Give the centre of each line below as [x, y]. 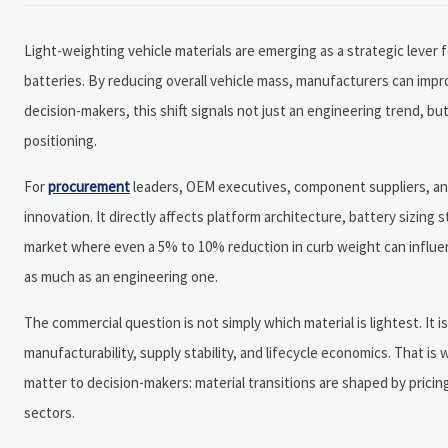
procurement [89, 186]
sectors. [49, 412]
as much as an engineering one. [121, 276]
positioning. [60, 140]
